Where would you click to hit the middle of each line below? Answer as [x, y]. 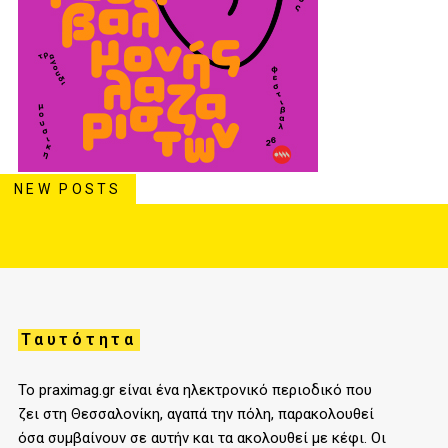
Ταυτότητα [79, 340]
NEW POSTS [68, 189]
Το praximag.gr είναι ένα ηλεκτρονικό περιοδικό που [195, 390]
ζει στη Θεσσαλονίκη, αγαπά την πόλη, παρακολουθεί [196, 414]
